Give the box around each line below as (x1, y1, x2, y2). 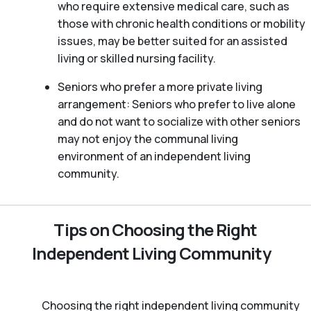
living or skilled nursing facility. (57, 51, 216, 67)
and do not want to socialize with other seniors (57, 114, 301, 130)
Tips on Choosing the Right (53, 218, 258, 242)
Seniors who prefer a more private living (57, 79, 262, 95)
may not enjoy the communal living (57, 131, 238, 147)
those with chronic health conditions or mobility (57, 16, 305, 32)
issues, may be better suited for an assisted (57, 33, 287, 49)
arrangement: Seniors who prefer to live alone (57, 96, 296, 112)
